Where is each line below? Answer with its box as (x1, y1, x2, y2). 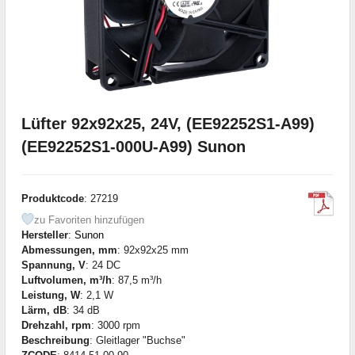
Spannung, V (21, 258, 86, 271)
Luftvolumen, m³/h (21, 273, 112, 286)
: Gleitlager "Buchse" (90, 334, 185, 346)
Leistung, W (21, 288, 80, 301)
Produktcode (21, 192, 84, 204)
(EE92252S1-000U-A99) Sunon (21, 137, 246, 155)
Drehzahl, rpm (21, 319, 91, 331)
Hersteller (21, 228, 68, 241)
